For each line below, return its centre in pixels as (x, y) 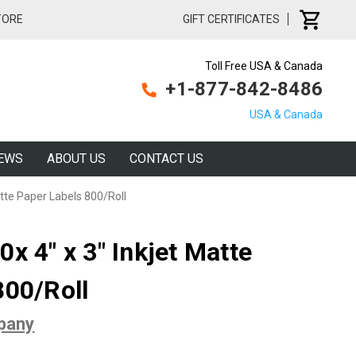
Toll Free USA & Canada (264, 66)
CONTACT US (166, 159)
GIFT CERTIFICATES (231, 19)
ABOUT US (76, 159)
